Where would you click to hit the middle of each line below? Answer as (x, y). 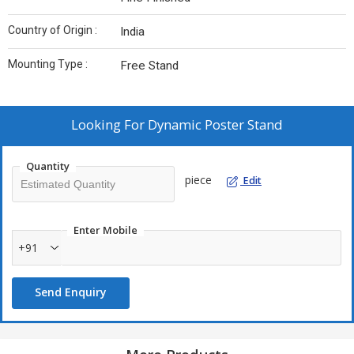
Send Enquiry (71, 292)
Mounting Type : (48, 64)
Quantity (48, 166)
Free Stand (149, 66)
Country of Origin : (53, 30)
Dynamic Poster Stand (215, 125)
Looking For (109, 125)
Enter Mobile (105, 230)
